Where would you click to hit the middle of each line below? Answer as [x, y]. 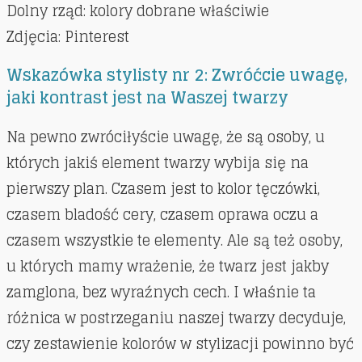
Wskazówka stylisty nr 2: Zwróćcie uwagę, [177, 76]
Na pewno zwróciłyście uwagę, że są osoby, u [166, 137]
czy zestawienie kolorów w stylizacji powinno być [180, 344]
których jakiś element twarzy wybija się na [158, 163]
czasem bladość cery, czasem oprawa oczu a [162, 215]
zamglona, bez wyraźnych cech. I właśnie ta [161, 292]
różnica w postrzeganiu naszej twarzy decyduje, [176, 318]
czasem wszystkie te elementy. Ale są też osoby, [175, 240]
